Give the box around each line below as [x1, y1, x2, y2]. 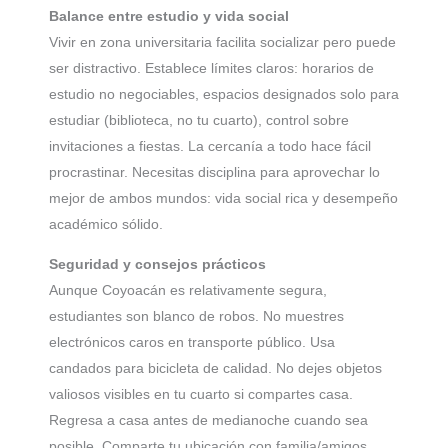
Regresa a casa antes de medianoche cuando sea [49, 412, 368, 429]
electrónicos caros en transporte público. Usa [49, 334, 335, 351]
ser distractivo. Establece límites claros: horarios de [49, 60, 374, 77]
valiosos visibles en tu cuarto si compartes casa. [49, 386, 353, 403]
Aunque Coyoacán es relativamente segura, [49, 282, 327, 299]
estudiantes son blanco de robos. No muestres [49, 308, 344, 325]
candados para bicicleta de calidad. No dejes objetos [49, 360, 382, 377]
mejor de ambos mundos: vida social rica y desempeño [49, 190, 398, 207]
